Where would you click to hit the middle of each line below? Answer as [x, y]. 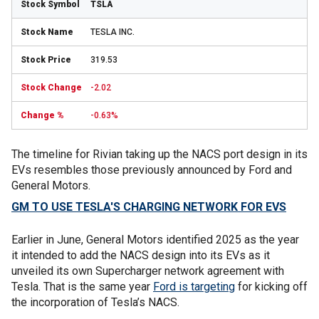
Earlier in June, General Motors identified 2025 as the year [155, 239]
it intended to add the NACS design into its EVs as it [141, 255]
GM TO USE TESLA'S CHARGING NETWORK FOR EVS [149, 206]
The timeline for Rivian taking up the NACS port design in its [159, 154]
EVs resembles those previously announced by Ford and [152, 169]
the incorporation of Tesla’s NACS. [97, 302]
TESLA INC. [113, 32]
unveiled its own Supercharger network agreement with [148, 271]
